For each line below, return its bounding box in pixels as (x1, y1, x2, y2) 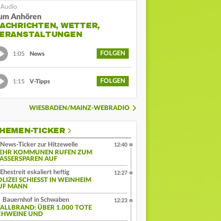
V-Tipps (30, 78, 50, 84)
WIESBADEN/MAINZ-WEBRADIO (29, 105, 130, 112)
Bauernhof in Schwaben (1, 197, 69, 204)
